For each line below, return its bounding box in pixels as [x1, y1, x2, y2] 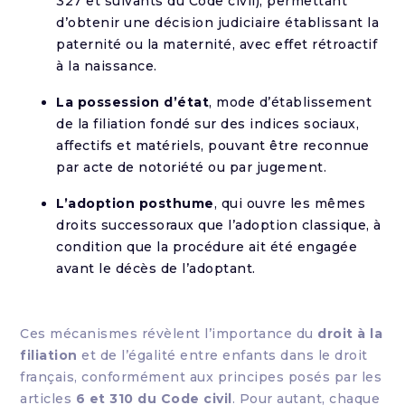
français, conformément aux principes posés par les [20, 369, 382, 385]
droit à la [317, 325, 383, 342]
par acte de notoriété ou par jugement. [56, 159, 327, 175]
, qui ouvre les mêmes [213, 195, 366, 212]
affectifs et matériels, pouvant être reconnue [56, 137, 370, 154]
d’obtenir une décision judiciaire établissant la [56, 14, 380, 31]
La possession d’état [56, 94, 210, 110]
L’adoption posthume [56, 195, 214, 212]
